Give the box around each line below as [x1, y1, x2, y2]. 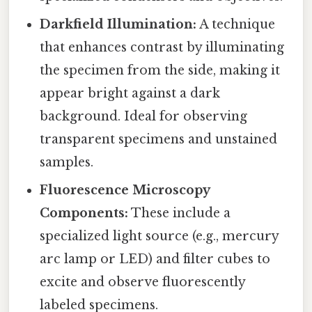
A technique [196, 16, 276, 32]
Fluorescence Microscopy [40, 182, 210, 198]
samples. [40, 154, 94, 170]
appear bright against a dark [40, 85, 221, 101]
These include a [128, 205, 231, 221]
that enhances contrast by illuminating [40, 39, 285, 55]
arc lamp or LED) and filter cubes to [40, 251, 271, 267]
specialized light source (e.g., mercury [40, 228, 279, 244]
